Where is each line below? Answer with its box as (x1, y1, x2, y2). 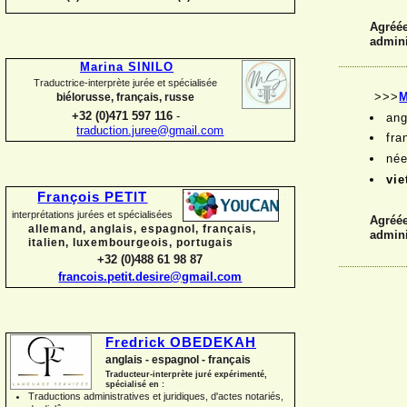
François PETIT (37, 190, 148, 204)
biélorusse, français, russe (56, 91, 195, 104)
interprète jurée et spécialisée (88, 76, 218, 88)
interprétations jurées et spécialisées (12, 208, 174, 220)
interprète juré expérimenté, (153, 370, 267, 380)
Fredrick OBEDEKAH (105, 335, 256, 350)
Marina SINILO (80, 60, 174, 74)
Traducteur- (105, 370, 153, 380)
